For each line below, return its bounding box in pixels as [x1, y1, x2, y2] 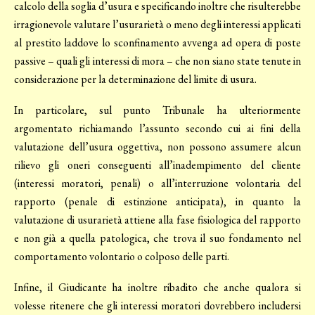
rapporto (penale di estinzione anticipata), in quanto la [14, 194, 301, 210]
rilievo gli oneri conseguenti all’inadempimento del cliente [14, 157, 301, 173]
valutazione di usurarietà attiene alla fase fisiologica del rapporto [14, 212, 301, 228]
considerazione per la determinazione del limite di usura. [14, 72, 257, 87]
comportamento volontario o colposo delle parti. [14, 249, 229, 264]
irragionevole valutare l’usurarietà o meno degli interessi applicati [14, 17, 301, 32]
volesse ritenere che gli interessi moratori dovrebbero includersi [14, 298, 301, 314]
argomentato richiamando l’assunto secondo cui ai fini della [14, 121, 301, 136]
